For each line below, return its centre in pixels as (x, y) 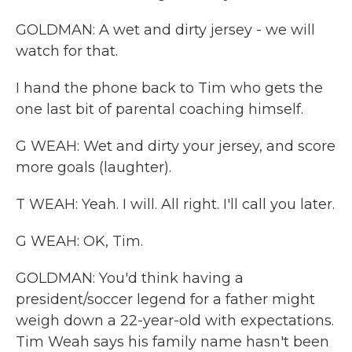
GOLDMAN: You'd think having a (130, 278)
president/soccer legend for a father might (165, 299)
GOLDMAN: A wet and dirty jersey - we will (165, 30)
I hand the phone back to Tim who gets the (169, 88)
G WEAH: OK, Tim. (79, 241)
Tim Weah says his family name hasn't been (172, 342)
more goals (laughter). (93, 167)
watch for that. (67, 51)
